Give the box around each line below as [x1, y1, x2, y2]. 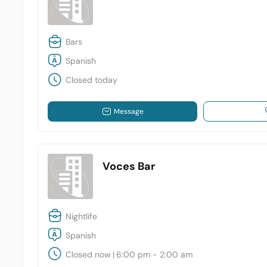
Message [113, 106, 144, 116]
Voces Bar [103, 159, 156, 174]
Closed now [66, 249, 111, 260]
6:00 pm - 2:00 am [116, 249, 193, 260]
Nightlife [66, 210, 98, 222]
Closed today [66, 74, 118, 86]
